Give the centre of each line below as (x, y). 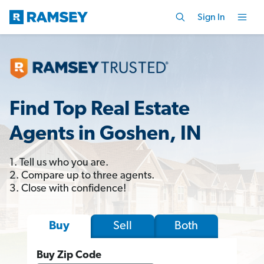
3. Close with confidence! (68, 189)
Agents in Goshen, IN (105, 134)
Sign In (211, 17)
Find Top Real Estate (100, 110)
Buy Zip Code (69, 255)
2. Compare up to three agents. (82, 176)
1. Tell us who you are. (59, 163)
